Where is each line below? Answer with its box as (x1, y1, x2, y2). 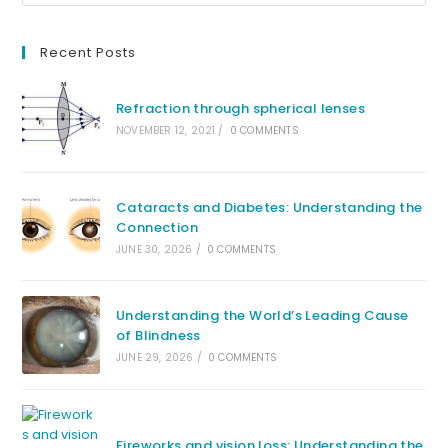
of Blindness (115, 325, 201, 345)
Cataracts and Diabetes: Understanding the (115, 197, 423, 217)
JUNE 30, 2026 (115, 241, 193, 257)
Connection (115, 217, 198, 237)
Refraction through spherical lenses (115, 99, 365, 119)
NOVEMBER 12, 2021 (115, 123, 216, 139)
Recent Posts (40, 43, 137, 63)
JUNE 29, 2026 (115, 349, 194, 365)
